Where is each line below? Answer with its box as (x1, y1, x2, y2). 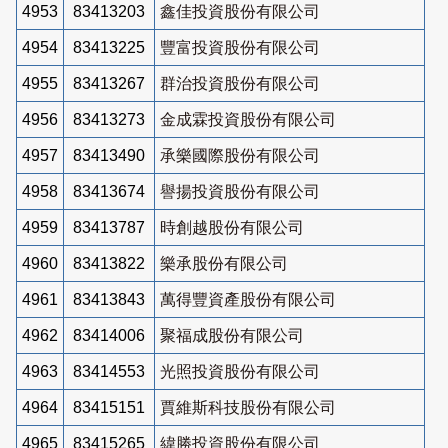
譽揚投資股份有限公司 (160, 182, 320, 200)
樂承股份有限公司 (160, 254, 288, 272)
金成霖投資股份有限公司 (160, 110, 336, 128)
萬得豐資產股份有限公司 (160, 290, 336, 308)
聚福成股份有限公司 (160, 326, 304, 344)
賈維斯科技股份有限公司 (160, 398, 336, 416)
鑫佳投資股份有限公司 (160, 2, 320, 20)
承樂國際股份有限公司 (160, 146, 320, 164)
